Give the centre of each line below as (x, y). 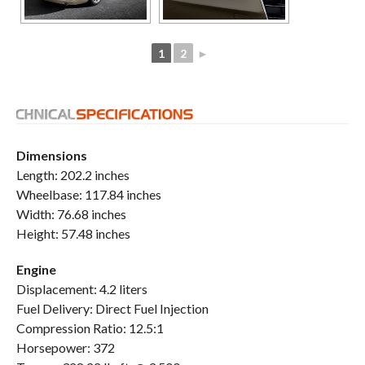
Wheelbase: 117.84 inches (88, 194)
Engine (36, 269)
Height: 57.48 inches (73, 233)
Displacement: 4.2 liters (81, 288)
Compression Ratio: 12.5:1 (90, 328)
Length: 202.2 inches (73, 174)
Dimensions (51, 155)
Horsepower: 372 (65, 347)
